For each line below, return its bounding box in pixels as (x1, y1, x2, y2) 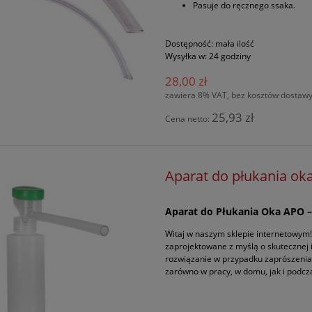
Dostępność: (165, 37, 214, 49)
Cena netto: (165, 112, 212, 125)
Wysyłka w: (165, 49, 208, 62)
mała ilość (215, 37, 255, 49)
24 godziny (209, 49, 251, 62)
